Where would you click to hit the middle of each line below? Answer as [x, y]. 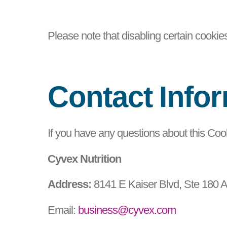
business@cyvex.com [127, 210]
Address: [70, 184]
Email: [63, 210]
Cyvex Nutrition [85, 159]
